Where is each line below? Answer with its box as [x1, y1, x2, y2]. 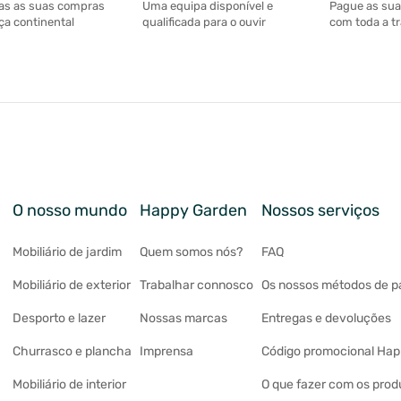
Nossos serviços [261, 200, 380, 221]
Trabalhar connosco [140, 277, 253, 294]
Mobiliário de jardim [12, 244, 122, 260]
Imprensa [140, 344, 193, 360]
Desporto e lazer [12, 311, 106, 327]
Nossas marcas [140, 311, 227, 327]
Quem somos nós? [140, 244, 243, 260]
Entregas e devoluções [261, 311, 392, 327]
